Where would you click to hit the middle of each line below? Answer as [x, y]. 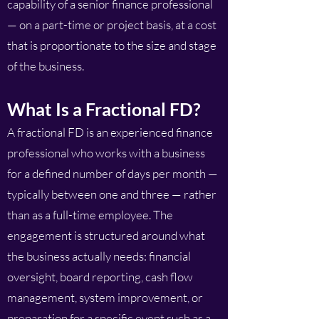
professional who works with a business [106, 153]
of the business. [46, 66]
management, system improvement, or [105, 297]
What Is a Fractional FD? [104, 109]
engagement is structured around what [106, 235]
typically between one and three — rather [112, 194]
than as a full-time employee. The [90, 215]
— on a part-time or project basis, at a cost [112, 25]
